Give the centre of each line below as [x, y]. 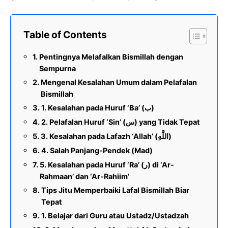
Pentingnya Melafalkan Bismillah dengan [111, 57]
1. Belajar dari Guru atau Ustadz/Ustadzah [115, 216]
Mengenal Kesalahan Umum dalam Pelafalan [119, 82]
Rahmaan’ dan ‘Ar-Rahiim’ [84, 177]
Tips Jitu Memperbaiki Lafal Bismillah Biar [115, 190]
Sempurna [57, 69]
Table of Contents [65, 35]
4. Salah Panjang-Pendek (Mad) [97, 151]
